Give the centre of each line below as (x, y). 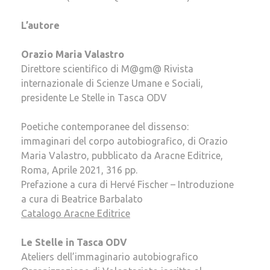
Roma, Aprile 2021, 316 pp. (79, 170)
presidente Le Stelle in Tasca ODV (94, 97)
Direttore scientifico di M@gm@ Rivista (107, 68)
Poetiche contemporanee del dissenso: (105, 126)
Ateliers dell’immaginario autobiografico (110, 256)
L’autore (40, 25)
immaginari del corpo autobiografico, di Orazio (124, 141)
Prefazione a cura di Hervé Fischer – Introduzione (127, 184)
